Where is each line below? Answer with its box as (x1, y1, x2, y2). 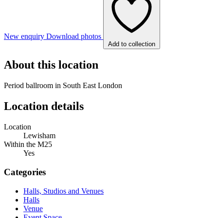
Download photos (46, 32, 103, 40)
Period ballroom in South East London (4, 81, 122, 90)
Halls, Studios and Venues (23, 186, 104, 195)
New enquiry (4, 32, 46, 40)
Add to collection (108, 40, 155, 48)
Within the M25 (4, 140, 52, 149)
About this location (4, 58, 98, 72)
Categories (4, 166, 46, 177)
